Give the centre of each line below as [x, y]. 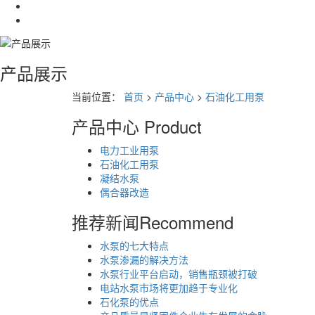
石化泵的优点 [129, 301]
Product [173, 126]
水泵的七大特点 [134, 245]
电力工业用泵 [129, 149]
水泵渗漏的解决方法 [144, 259]
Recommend [186, 221]
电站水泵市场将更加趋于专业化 [169, 287]
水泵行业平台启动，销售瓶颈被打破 [179, 273]
